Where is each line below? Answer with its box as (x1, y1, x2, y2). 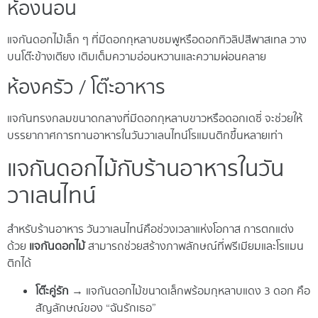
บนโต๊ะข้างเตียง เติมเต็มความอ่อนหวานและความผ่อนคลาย (7, 48, 266, 65)
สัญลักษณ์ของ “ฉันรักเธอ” (35, 300, 156, 317)
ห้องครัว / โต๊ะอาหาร (7, 73, 165, 103)
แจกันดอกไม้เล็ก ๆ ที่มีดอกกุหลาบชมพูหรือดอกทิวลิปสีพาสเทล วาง (7, 31, 307, 48)
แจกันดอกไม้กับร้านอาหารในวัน (7, 153, 284, 187)
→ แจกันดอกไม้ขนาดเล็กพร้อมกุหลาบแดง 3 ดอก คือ (69, 283, 310, 300)
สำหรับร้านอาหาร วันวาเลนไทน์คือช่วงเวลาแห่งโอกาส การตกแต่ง (7, 221, 294, 238)
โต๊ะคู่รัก (35, 283, 69, 300)
